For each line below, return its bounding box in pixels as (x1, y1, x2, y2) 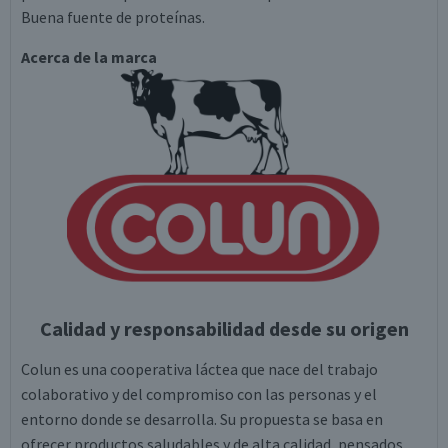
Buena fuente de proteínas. (21, 7, 205, 27)
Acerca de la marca (21, 47, 157, 67)
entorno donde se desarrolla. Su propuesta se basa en (21, 409, 383, 429)
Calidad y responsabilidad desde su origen (39, 316, 409, 341)
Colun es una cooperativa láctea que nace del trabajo (21, 359, 378, 379)
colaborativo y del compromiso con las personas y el (21, 384, 377, 404)
